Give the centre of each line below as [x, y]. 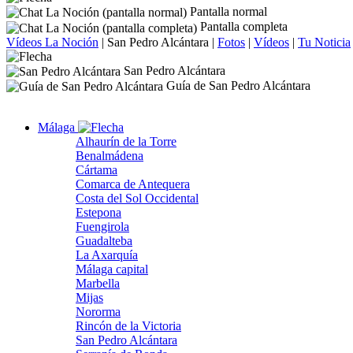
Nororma [98, 312]
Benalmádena [110, 156]
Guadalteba [104, 241]
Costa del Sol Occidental [137, 199]
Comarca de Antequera [133, 184]
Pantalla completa [242, 27]
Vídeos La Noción [52, 42]
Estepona [98, 213]
